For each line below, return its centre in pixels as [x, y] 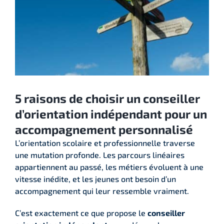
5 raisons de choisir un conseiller [107, 98]
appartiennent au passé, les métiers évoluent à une [109, 166]
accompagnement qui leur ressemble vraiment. [102, 190]
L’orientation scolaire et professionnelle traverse [105, 142]
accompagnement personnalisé [104, 129]
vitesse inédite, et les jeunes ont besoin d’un [95, 178]
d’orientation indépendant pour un [111, 113]
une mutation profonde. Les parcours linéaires [100, 154]
